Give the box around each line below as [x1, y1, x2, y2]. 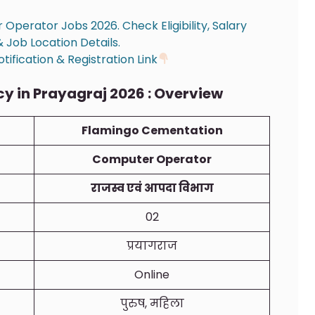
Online [134, 266, 169, 283]
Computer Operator [92, 150, 212, 167]
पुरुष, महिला [120, 295, 184, 311]
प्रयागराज [127, 237, 177, 254]
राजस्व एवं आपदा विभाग [90, 179, 214, 196]
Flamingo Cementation [81, 122, 223, 139]
